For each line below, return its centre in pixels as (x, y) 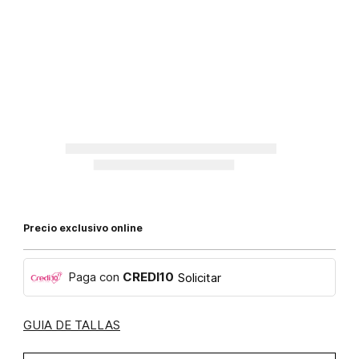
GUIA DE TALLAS (72, 325)
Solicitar (200, 277)
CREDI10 (148, 277)
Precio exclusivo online (83, 228)
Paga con (95, 277)
